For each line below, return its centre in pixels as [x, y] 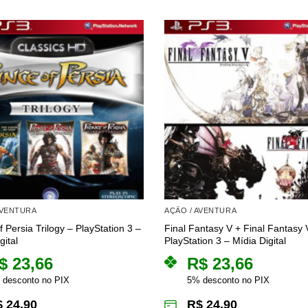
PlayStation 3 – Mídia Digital [225, 241]
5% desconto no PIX [228, 280]
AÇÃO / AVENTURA [201, 210]
